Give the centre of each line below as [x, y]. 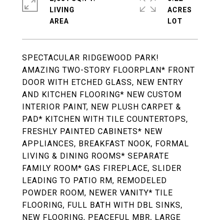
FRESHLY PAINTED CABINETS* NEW [92, 131]
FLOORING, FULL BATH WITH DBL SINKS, [102, 205]
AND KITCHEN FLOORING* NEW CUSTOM [102, 95]
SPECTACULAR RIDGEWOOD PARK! [91, 58]
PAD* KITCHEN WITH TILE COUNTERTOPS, [105, 119]
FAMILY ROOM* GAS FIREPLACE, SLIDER [102, 168]
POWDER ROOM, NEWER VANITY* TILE [97, 193]
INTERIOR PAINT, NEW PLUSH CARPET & [102, 107]
